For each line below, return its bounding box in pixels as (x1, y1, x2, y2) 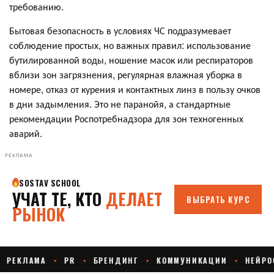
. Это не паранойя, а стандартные (89, 96, 231, 111)
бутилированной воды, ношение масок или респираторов (9, 52, 253, 67)
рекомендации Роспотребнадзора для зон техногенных (9, 111, 243, 125)
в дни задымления (9, 96, 89, 111)
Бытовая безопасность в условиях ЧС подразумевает (9, 23, 231, 37)
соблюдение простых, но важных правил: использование (9, 37, 251, 52)
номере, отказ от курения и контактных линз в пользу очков (9, 81, 261, 96)
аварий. (9, 125, 42, 140)
